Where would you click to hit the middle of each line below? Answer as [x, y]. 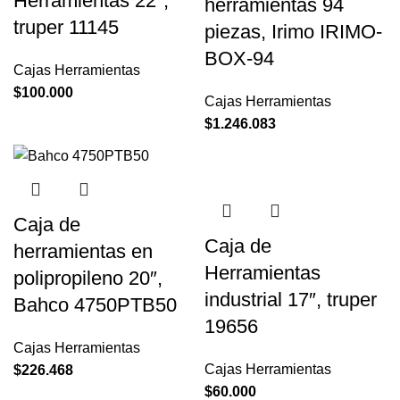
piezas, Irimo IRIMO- [293, 31]
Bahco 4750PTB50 [95, 304]
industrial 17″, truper [291, 299]
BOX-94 [239, 58]
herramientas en [83, 251]
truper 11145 [66, 27]
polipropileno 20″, [88, 278]
